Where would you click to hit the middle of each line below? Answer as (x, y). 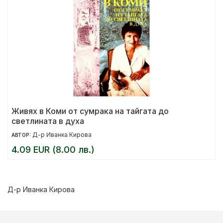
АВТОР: (22, 135)
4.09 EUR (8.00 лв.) (53, 150)
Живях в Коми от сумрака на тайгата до (90, 111)
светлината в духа (48, 121)
